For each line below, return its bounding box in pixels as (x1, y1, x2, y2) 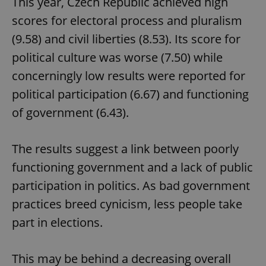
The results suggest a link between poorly (12, 141, 239, 157)
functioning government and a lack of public (12, 159, 253, 176)
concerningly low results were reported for (12, 68, 245, 84)
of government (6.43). (12, 104, 129, 121)
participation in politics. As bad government (12, 178, 250, 194)
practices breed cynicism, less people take (12, 196, 242, 213)
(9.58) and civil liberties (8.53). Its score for (12, 31, 240, 47)
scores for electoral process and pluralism (12, 12, 242, 29)
